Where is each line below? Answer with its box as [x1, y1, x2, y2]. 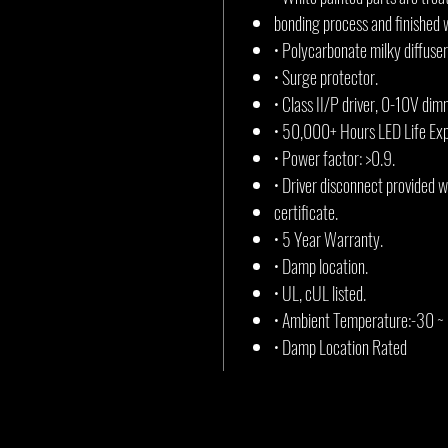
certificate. [274, 199, 338, 225]
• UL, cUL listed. [274, 280, 366, 306]
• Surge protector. [274, 64, 378, 90]
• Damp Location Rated [274, 334, 407, 360]
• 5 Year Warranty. [274, 226, 383, 252]
